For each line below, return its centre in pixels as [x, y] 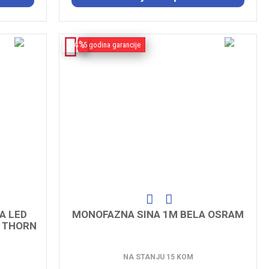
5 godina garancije [112, 44]
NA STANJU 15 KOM [158, 257]
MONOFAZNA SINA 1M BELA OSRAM [158, 214]
